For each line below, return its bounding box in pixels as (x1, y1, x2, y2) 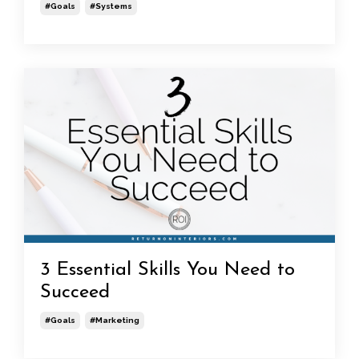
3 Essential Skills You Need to (40, 260, 295, 280)
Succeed (40, 282, 110, 302)
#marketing (90, 315, 139, 325)
